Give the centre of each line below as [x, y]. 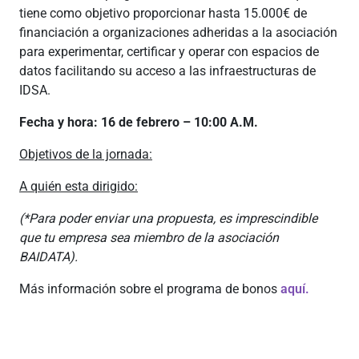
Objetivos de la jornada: [86, 154]
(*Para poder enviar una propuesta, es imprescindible [168, 218]
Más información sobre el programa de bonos [150, 289]
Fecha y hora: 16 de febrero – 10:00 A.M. [139, 122]
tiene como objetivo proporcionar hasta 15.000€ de [163, 13]
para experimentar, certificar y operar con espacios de [169, 52]
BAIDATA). [48, 257]
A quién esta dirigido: [79, 186]
